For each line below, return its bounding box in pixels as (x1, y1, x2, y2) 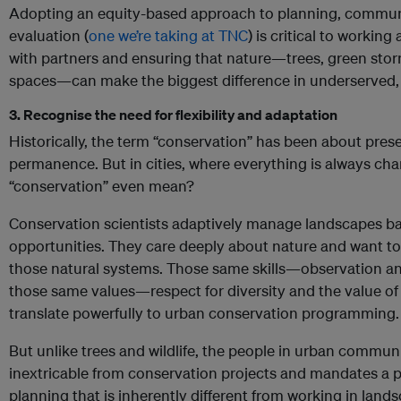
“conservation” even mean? (9, 176, 194, 196)
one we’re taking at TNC (89, 26, 248, 46)
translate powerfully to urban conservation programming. (9, 303, 399, 323)
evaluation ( (9, 26, 89, 46)
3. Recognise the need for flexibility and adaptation (9, 106, 337, 124)
